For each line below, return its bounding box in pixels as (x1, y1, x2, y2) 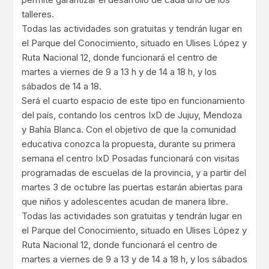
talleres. (22, 8, 54, 20)
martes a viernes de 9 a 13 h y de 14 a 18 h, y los (22, 66, 217, 78)
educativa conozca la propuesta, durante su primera (22, 138, 235, 150)
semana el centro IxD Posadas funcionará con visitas (22, 153, 240, 165)
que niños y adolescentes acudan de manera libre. (22, 196, 228, 208)
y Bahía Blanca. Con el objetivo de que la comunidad (22, 124, 236, 136)
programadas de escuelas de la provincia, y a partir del (22, 167, 246, 179)
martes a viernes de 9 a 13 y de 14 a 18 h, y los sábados (22, 253, 247, 265)
